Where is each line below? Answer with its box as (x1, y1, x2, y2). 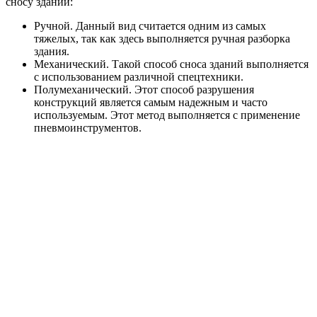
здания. (34, 45, 69, 57)
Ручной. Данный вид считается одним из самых (34, 19, 266, 32)
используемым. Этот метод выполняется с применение (34, 108, 300, 121)
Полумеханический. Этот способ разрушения (34, 83, 254, 96)
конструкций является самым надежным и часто (34, 96, 267, 108)
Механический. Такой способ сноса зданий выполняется (34, 57, 309, 70)
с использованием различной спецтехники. (34, 70, 243, 83)
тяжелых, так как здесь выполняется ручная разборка (34, 32, 290, 45)
